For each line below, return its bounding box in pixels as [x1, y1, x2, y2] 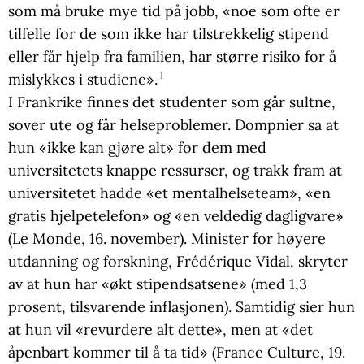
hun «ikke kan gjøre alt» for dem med [8, 138, 266, 157]
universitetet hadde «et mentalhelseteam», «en [8, 184, 331, 202]
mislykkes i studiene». [8, 70, 158, 89]
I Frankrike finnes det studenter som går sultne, [8, 93, 336, 111]
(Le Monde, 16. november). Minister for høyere [8, 229, 326, 248]
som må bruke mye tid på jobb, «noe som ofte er [8, 2, 340, 20]
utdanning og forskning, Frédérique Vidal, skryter [8, 252, 348, 271]
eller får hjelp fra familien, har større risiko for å [8, 47, 336, 66]
